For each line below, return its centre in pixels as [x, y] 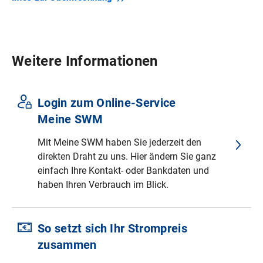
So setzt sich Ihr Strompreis [112, 229]
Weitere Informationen [85, 61]
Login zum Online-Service [107, 103]
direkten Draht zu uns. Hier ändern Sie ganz [127, 157]
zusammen [67, 245]
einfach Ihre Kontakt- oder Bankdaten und [123, 171]
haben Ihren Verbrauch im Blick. [103, 185]
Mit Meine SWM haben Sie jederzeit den [119, 143]
